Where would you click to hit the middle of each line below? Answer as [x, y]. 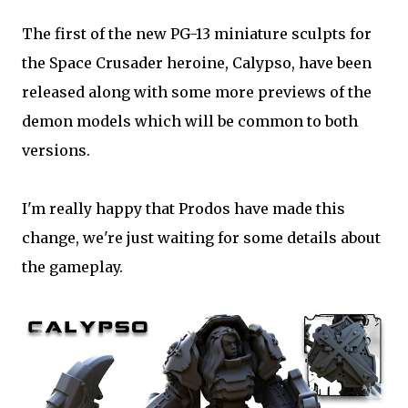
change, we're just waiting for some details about [201, 238]
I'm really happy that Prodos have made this [184, 209]
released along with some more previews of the [197, 92]
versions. [56, 150]
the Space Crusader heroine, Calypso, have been [197, 63]
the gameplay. [72, 267]
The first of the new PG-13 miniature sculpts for [197, 34]
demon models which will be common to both [190, 121]
